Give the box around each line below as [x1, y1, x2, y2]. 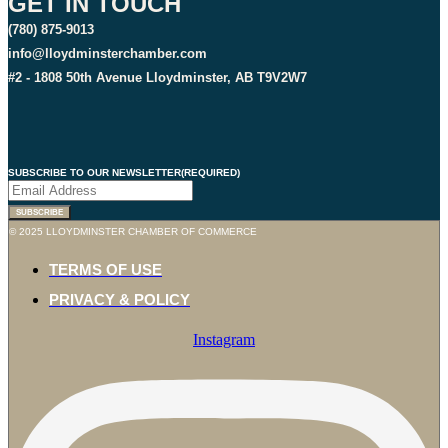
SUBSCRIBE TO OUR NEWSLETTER [8, 167, 181, 179]
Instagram [193, 331, 255, 349]
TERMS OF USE [49, 261, 162, 279]
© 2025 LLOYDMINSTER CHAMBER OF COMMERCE [9, 226, 257, 238]
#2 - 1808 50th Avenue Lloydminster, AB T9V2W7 [8, 70, 307, 86]
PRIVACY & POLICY [49, 291, 190, 309]
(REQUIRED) [181, 167, 240, 179]
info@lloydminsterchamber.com [8, 46, 207, 62]
